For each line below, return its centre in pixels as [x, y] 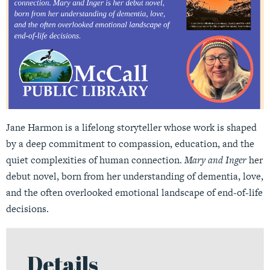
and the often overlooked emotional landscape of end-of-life [134, 192]
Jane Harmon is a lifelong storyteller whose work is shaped [131, 127]
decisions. [27, 209]
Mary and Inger [215, 160]
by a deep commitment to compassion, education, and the [130, 143]
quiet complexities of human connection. [95, 160]
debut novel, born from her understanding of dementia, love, [135, 176]
